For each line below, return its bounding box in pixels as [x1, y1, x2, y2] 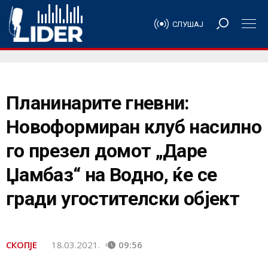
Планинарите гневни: [6, 92, 190, 114]
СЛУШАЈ [172, 19, 203, 29]
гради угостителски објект [6, 187, 239, 210]
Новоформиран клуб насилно [6, 115, 261, 138]
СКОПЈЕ [6, 239, 37, 251]
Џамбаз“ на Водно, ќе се [6, 163, 217, 186]
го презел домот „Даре [6, 139, 207, 162]
